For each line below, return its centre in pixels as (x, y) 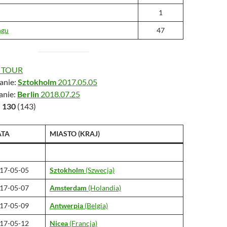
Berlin (28, 94)
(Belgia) (96, 205)
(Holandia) (104, 188)
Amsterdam (68, 188)
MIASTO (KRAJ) (75, 134)
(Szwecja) (99, 170)
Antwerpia (66, 205)
